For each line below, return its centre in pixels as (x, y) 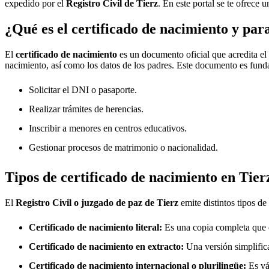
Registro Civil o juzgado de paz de (86, 202)
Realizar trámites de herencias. (86, 109)
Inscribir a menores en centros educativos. (108, 128)
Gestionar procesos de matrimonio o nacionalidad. (123, 148)
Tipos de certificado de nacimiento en (122, 177)
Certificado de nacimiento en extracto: (106, 247)
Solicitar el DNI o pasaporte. (83, 89)
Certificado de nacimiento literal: (95, 227)
